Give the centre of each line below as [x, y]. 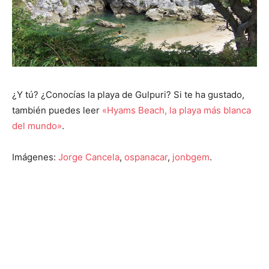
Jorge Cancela [89, 157]
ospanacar [146, 157]
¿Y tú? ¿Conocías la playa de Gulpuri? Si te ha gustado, [128, 95]
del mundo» [37, 126]
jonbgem [191, 157]
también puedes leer [57, 110]
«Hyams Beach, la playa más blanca [177, 110]
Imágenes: [35, 157]
